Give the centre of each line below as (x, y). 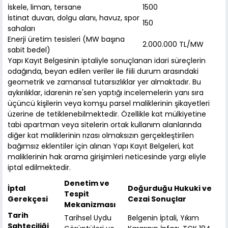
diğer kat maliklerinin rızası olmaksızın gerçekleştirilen (101, 136)
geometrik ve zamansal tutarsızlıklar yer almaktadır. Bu (104, 82)
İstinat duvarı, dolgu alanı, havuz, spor (74, 18)
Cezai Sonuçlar (157, 199)
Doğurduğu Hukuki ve (170, 189)
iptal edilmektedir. (39, 168)
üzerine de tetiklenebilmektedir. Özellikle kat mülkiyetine (107, 114)
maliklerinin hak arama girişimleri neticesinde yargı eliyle (107, 157)
